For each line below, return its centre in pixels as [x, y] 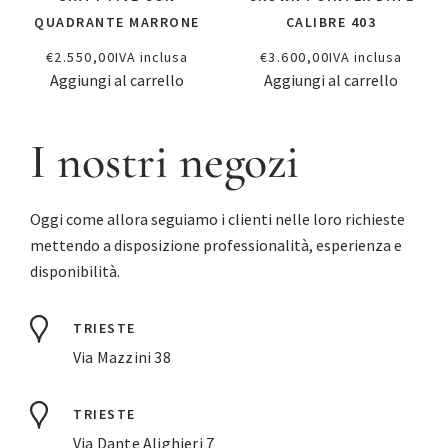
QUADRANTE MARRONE [117, 22]
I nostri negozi [164, 162]
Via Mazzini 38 [122, 357]
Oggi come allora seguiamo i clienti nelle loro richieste [217, 219]
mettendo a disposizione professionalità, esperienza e [216, 245]
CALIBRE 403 [331, 22]
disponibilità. [75, 271]
